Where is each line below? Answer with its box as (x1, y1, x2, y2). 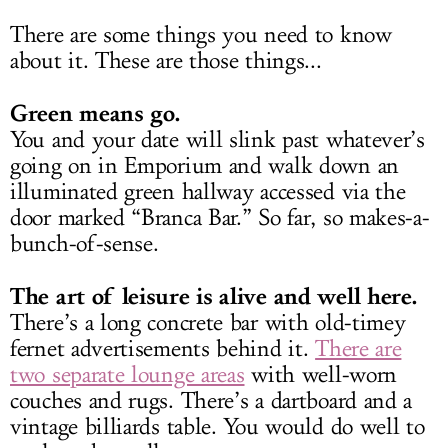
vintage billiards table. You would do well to (10, 412, 425, 441)
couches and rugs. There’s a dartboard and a (10, 386, 413, 415)
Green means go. (10, 98, 180, 127)
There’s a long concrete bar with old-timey (10, 308, 406, 337)
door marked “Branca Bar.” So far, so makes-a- (10, 203, 430, 232)
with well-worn (244, 360, 397, 389)
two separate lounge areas (10, 360, 245, 389)
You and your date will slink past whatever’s (10, 125, 425, 154)
